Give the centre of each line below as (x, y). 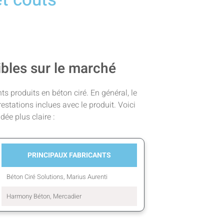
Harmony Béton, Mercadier (44, 196)
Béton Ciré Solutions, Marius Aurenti (57, 176)
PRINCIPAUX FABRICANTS (69, 155)
